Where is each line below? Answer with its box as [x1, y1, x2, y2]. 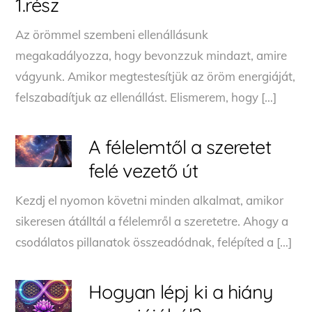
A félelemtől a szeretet [88, 134, 272, 159]
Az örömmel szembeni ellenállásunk [15, 26, 209, 42]
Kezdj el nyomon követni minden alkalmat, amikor [15, 192, 284, 208]
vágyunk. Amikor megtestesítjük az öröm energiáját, [15, 68, 296, 84]
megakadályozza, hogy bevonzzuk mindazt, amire [15, 47, 288, 63]
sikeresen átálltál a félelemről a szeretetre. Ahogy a [15, 213, 289, 228]
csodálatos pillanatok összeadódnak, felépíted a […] [15, 234, 292, 249]
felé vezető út [88, 158, 198, 182]
